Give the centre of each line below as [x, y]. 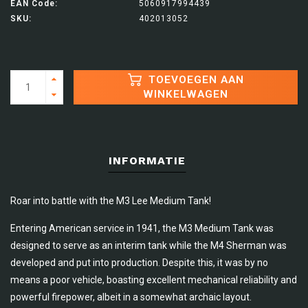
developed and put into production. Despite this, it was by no [139, 263]
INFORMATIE [147, 161]
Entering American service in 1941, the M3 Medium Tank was [142, 229]
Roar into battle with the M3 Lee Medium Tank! [111, 201]
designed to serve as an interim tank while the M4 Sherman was [148, 246]
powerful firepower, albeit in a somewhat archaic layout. [131, 297]
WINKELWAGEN [186, 95]
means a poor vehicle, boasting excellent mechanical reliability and [154, 280]
